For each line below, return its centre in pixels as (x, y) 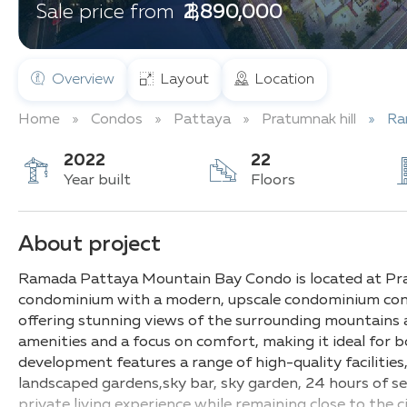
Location (283, 80)
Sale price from (105, 13)
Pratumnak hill (309, 120)
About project (89, 245)
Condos (117, 120)
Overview (81, 80)
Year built (97, 181)
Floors (273, 181)
